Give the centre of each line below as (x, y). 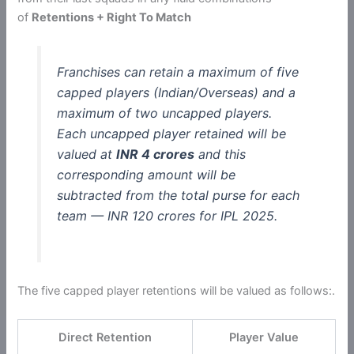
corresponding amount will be (146, 175)
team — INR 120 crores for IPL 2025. (167, 216)
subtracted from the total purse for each (178, 196)
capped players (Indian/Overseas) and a (176, 93)
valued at (86, 154)
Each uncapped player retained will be (171, 134)
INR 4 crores (155, 154)
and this (220, 154)
